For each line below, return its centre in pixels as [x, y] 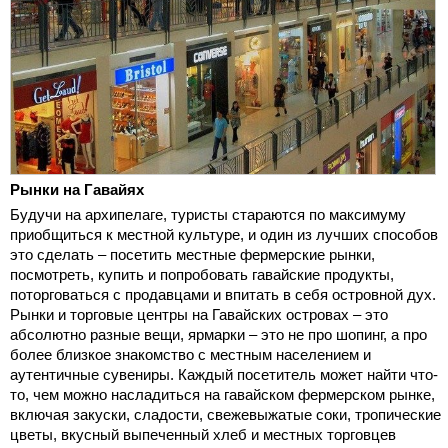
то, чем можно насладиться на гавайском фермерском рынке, [222, 394]
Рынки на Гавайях [77, 189]
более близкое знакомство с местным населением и [190, 354]
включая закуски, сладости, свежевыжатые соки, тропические [225, 414]
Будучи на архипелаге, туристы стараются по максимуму [208, 214]
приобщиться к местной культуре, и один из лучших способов [224, 234]
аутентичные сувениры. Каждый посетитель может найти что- [224, 374]
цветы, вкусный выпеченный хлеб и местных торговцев [203, 434]
